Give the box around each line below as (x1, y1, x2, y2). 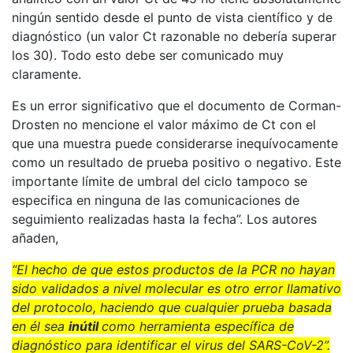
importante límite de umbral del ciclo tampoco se (12, 173, 307, 189)
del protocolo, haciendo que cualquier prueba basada (12, 299, 332, 315)
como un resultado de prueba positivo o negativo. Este (12, 154, 341, 170)
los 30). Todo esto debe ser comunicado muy (12, 47, 284, 63)
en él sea (12, 318, 69, 334)
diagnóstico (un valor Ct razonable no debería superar (12, 28, 336, 44)
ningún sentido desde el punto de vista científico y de (12, 9, 333, 25)
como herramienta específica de (102, 318, 294, 334)
